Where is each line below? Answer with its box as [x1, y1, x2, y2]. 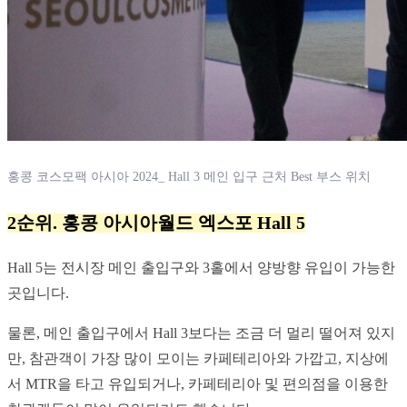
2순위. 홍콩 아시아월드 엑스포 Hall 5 [7, 212, 305, 233]
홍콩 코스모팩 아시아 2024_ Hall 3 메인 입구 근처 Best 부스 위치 [7, 169, 371, 184]
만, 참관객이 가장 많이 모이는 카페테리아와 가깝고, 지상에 [7, 351, 389, 367]
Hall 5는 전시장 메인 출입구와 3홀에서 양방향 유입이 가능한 [7, 260, 395, 276]
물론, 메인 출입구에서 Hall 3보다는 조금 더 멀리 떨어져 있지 [7, 325, 395, 342]
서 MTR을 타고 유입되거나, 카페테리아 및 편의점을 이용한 [7, 376, 388, 392]
